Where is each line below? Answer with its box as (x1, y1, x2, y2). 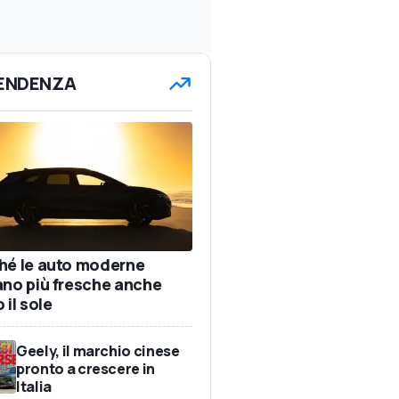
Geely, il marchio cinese (16, 340, 180, 361)
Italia (16, 376, 52, 396)
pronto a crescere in (16, 358, 155, 379)
